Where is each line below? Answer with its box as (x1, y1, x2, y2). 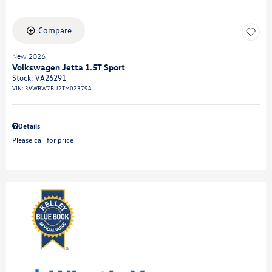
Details (18, 121, 40, 131)
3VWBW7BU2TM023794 (25, 84, 92, 92)
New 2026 (12, 52, 46, 61)
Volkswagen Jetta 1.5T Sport (12, 61, 125, 73)
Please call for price (12, 135, 73, 144)
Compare (38, 25, 72, 35)
